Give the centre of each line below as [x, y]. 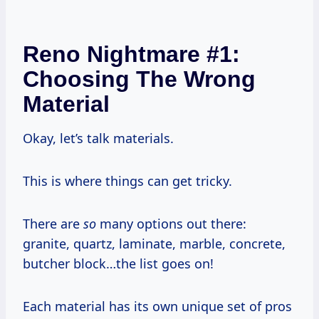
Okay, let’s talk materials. [98, 138]
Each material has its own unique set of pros [157, 306]
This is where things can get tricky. [127, 181]
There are [53, 223]
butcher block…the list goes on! [118, 263]
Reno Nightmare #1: [131, 54]
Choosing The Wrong [139, 79]
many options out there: [171, 223]
